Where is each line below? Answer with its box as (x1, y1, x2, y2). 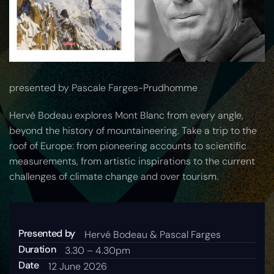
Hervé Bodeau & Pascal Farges (84, 228, 221, 242)
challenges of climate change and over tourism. (9, 170, 218, 183)
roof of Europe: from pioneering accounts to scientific (9, 139, 246, 153)
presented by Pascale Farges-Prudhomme (9, 81, 198, 95)
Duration (18, 243, 56, 256)
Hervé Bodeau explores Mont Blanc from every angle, (9, 109, 243, 122)
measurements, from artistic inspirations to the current (9, 155, 255, 168)
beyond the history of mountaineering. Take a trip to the (9, 124, 257, 138)
